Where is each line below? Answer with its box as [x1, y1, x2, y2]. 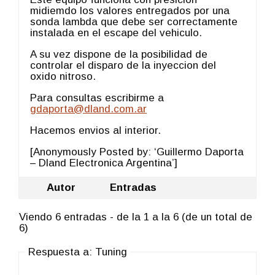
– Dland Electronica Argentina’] [30, 157, 177, 169]
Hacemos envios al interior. [30, 124, 161, 136]
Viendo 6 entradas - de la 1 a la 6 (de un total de [19, 211, 252, 223]
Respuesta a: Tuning [28, 246, 127, 258]
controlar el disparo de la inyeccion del [30, 59, 216, 71]
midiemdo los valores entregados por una [30, 4, 230, 17]
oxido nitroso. [30, 70, 96, 82]
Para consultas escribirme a [30, 91, 164, 104]
